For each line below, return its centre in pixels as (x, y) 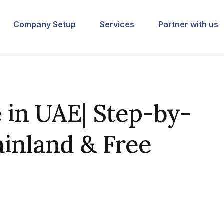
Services (117, 24)
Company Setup (45, 24)
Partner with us (188, 24)
